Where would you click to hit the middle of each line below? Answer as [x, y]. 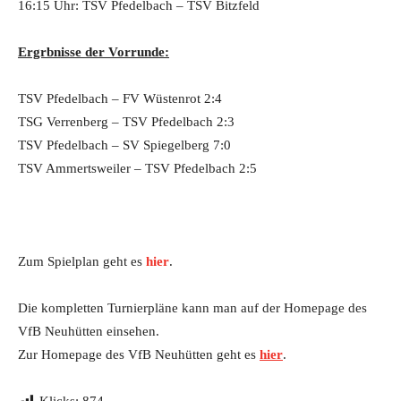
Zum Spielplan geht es [82, 261]
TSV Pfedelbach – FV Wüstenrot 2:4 [120, 98]
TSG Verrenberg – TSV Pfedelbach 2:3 [126, 122]
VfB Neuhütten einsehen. [89, 331]
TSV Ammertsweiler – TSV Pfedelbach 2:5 [137, 168]
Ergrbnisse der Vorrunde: [94, 52]
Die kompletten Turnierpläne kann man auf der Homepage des [192, 308]
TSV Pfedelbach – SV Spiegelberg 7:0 [124, 145]
